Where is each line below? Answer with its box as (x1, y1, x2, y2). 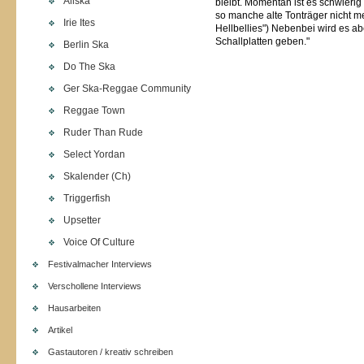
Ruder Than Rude (63, 127, 143, 138)
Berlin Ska (63, 39, 109, 50)
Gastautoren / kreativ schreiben (48, 347, 173, 357)
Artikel (48, 325, 72, 335)
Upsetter (63, 214, 101, 226)
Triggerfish (63, 193, 110, 204)
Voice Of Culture (63, 236, 135, 248)
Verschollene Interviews (48, 281, 141, 291)
